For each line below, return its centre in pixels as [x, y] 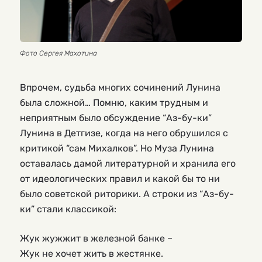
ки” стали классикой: [68, 209]
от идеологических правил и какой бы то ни [120, 178]
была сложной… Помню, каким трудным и [114, 102]
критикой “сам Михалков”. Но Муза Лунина [117, 148]
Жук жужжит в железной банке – [96, 238]
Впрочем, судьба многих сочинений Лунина [120, 87]
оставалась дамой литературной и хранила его [128, 163]
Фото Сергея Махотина [58, 53]
